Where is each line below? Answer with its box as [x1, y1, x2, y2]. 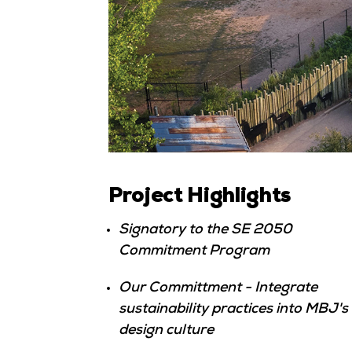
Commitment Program [119, 244, 269, 258]
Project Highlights [108, 188, 291, 208]
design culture [119, 324, 214, 338]
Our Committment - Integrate [119, 281, 317, 295]
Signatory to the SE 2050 [119, 223, 292, 237]
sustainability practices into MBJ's [119, 302, 348, 317]
